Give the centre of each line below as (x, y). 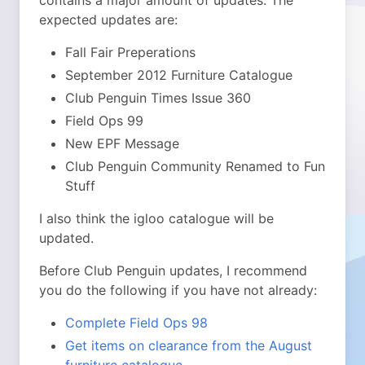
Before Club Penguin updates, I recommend (173, 270)
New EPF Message (122, 143)
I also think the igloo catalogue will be (156, 218)
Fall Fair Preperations (130, 52)
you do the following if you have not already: (178, 290)
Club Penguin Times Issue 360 (158, 98)
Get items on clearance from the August (189, 345)
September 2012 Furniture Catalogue (179, 75)
